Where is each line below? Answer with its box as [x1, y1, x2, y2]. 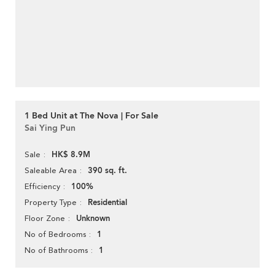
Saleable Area [25, 166, 77, 176]
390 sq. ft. [88, 165, 127, 177]
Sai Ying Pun [25, 122, 76, 134]
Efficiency [25, 182, 60, 192]
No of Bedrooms [25, 230, 86, 239]
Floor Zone [25, 214, 65, 223]
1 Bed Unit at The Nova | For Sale [25, 110, 158, 122]
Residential [88, 197, 127, 209]
